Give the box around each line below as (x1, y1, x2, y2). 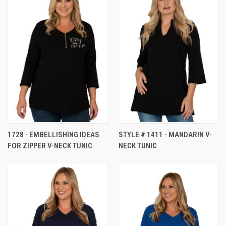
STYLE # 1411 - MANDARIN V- (118, 130, 212, 139)
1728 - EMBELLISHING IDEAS (8, 130, 99, 139)
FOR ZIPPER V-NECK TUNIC (8, 141, 92, 150)
